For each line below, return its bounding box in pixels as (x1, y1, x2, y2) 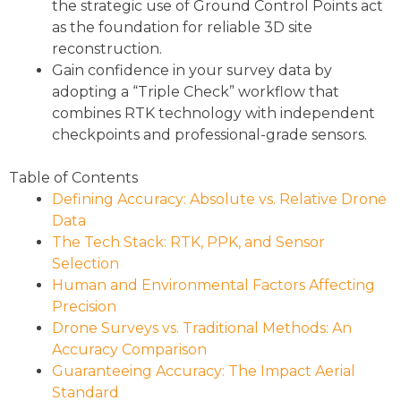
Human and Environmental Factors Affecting (52, 277, 375, 294)
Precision (52, 298, 116, 316)
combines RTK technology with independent (52, 105, 375, 123)
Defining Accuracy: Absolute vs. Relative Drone (52, 191, 387, 209)
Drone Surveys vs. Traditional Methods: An (52, 320, 352, 337)
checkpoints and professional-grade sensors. (52, 126, 367, 144)
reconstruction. (52, 40, 162, 58)
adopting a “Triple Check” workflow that (52, 83, 339, 101)
